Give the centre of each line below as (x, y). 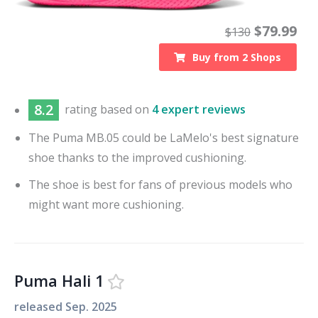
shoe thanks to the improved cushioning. (137, 157)
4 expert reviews (199, 110)
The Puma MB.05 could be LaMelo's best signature (164, 137)
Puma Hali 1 (59, 280)
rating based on (108, 110)
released (40, 306)
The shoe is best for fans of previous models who (160, 184)
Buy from (218, 57)
